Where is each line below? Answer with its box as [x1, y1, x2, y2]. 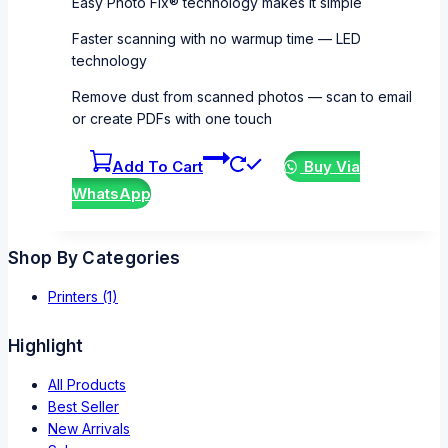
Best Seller [48, 398, 119, 416]
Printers [48, 288, 102, 306]
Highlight [8, 336, 84, 357]
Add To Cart [112, 157, 203, 177]
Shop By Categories [8, 248, 181, 269]
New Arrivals [48, 420, 130, 438]
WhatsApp [72, 184, 151, 204]
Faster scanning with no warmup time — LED [72, 30, 361, 48]
